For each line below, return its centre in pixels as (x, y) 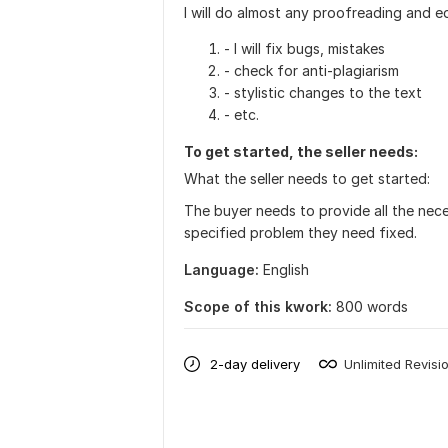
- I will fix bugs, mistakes (304, 48)
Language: (221, 269)
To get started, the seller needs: (301, 151)
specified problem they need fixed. (300, 232)
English (286, 269)
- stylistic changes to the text (323, 92)
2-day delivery (255, 363)
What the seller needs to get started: (307, 178)
